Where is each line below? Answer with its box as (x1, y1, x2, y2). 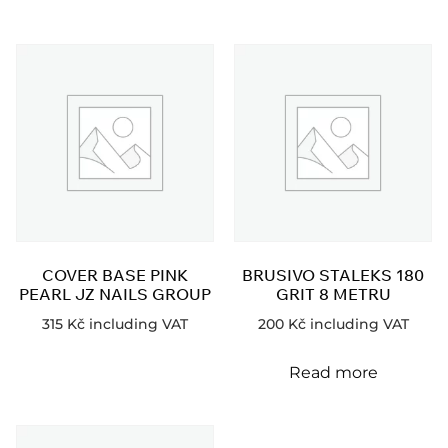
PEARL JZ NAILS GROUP (19, 283, 211, 304)
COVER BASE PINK (42, 264, 188, 285)
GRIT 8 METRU (275, 283, 391, 304)
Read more (288, 362, 378, 382)
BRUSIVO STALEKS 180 (242, 264, 424, 285)
